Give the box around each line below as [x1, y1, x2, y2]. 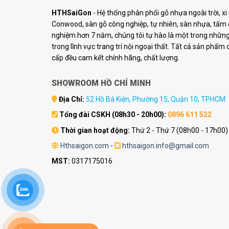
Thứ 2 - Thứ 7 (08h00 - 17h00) [129, 126, 228, 134]
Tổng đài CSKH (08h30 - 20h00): [59, 110, 166, 119]
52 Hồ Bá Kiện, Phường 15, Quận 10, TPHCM [85, 95, 225, 103]
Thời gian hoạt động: [60, 126, 130, 134]
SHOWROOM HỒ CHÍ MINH [51, 78, 151, 88]
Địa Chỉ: [58, 95, 84, 103]
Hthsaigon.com [60, 142, 109, 150]
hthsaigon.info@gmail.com [122, 142, 209, 150]
